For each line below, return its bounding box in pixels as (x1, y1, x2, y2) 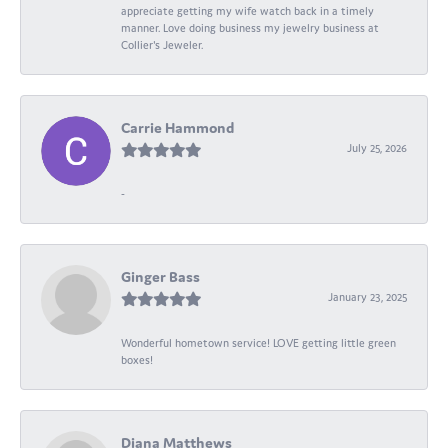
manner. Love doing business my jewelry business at (121, 20, 379, 35)
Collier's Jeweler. (121, 37, 203, 52)
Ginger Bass (121, 266, 200, 286)
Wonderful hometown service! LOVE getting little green (121, 335, 396, 350)
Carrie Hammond (121, 117, 234, 137)
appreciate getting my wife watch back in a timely (121, 3, 374, 18)
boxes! (121, 352, 153, 367)
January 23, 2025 (328, 289, 407, 304)
